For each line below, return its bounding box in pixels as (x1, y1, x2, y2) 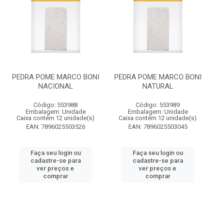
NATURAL (142, 82, 173, 91)
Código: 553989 (136, 101, 180, 108)
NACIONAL (38, 82, 73, 91)
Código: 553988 (33, 101, 77, 108)
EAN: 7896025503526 (26, 123, 85, 130)
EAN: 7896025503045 (128, 123, 187, 130)
